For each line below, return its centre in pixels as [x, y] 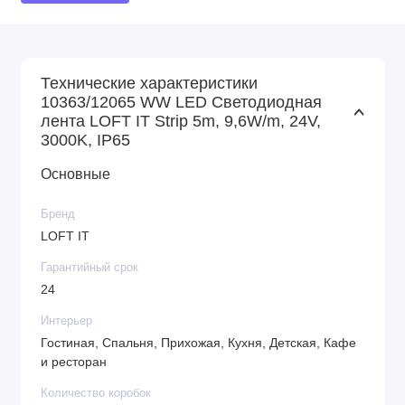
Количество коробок [96, 393]
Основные [75, 173]
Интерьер [66, 320]
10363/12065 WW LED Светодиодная [181, 102]
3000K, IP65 [85, 140]
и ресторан [74, 363]
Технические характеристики [149, 83]
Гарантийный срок [89, 267]
